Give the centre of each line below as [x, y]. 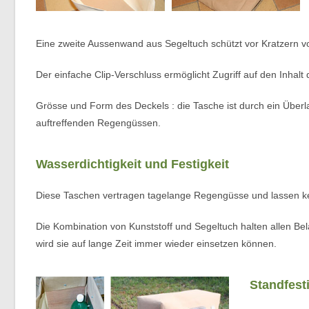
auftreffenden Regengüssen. [98, 122]
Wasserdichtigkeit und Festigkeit [132, 164]
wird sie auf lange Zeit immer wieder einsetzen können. [156, 243]
